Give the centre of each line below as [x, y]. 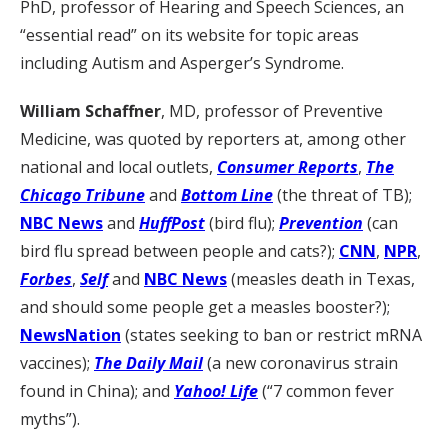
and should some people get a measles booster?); [205, 307]
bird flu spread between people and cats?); [179, 251]
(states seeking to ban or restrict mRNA [273, 335]
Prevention [321, 223]
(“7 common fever [326, 391]
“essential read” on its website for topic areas [189, 35]
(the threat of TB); [342, 195]
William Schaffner [90, 111]
